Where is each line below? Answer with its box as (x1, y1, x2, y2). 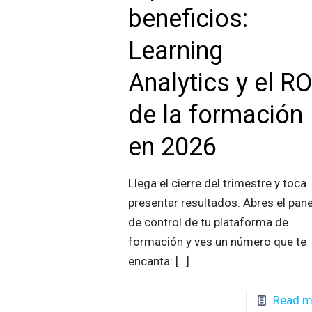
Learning (128, 36, 224, 65)
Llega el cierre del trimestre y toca (128, 175, 307, 190)
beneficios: (128, 3, 249, 33)
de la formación (128, 100, 304, 130)
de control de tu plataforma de (128, 214, 289, 229)
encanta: (128, 253, 173, 268)
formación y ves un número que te (128, 234, 307, 249)
